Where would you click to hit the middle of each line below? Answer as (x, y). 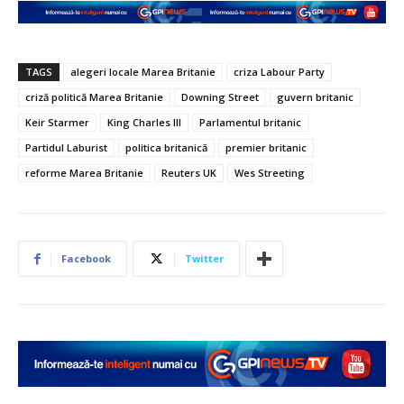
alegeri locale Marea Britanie (143, 72)
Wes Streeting (270, 173)
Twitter (204, 259)
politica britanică (166, 148)
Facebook (86, 259)
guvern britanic (315, 97)
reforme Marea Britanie (84, 173)
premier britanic (266, 148)
